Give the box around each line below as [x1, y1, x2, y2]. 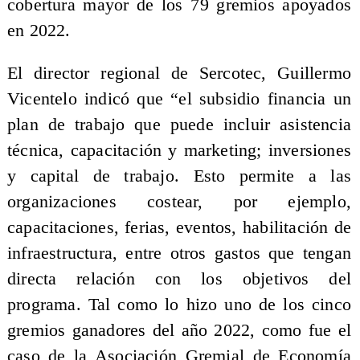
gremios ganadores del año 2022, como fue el [6, 321, 352, 341]
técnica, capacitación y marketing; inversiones [6, 141, 352, 161]
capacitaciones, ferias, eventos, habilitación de [6, 218, 352, 238]
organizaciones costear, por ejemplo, [6, 192, 352, 212]
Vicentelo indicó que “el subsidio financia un [6, 89, 352, 109]
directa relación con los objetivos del [6, 269, 352, 289]
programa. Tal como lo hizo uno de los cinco [6, 295, 352, 315]
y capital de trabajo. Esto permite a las [6, 166, 352, 186]
